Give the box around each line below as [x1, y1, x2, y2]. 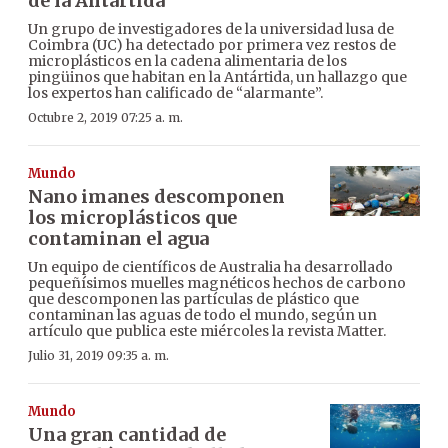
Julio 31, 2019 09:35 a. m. [28, 347, 169, 363]
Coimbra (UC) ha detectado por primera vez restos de [28, 35, 396, 54]
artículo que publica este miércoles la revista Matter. [28, 321, 386, 340]
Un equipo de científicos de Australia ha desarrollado [28, 257, 393, 276]
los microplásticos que [28, 205, 237, 229]
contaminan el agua [28, 226, 209, 250]
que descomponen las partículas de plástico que [28, 289, 359, 308]
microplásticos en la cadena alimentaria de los [28, 51, 347, 70]
